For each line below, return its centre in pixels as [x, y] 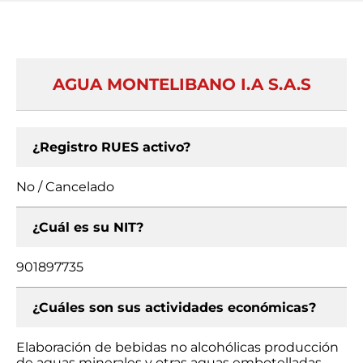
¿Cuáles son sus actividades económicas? [174, 307]
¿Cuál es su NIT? [88, 227]
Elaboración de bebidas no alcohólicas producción [177, 347]
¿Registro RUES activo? [111, 147]
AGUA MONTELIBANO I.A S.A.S [181, 84]
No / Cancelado [65, 187]
